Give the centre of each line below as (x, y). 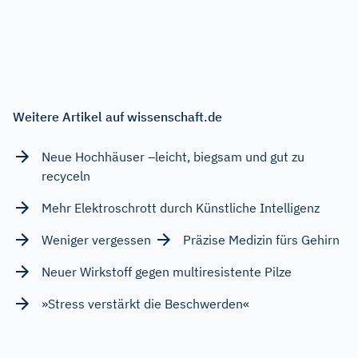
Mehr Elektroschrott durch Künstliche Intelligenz (181, 207)
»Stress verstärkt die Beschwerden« (145, 303)
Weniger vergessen (96, 239)
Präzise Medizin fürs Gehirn (261, 239)
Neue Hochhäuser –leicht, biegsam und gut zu (173, 156)
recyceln (66, 175)
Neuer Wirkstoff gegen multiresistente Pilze (167, 271)
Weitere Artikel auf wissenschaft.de (117, 116)
